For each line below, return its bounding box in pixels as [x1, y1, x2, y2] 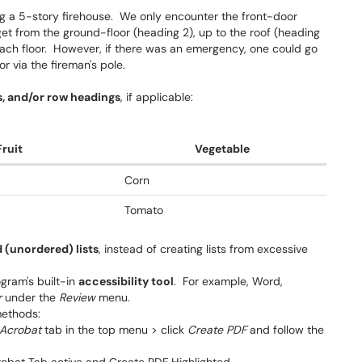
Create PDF [187, 322, 246, 337]
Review [59, 290, 95, 305]
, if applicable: [120, 90, 193, 104]
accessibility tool [78, 274, 174, 288]
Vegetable [195, 141, 250, 156]
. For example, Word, [174, 274, 283, 288]
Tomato [124, 203, 163, 217]
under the [2, 290, 59, 305]
